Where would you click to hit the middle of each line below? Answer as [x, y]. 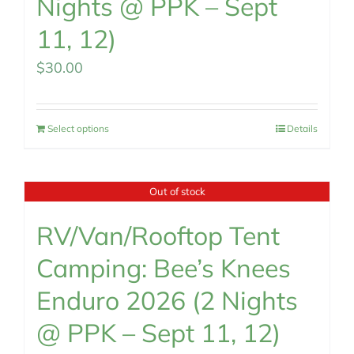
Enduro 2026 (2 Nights [167, 300]
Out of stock [177, 191]
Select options [78, 128]
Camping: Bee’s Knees [164, 268]
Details [302, 128]
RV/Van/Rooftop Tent [158, 235]
